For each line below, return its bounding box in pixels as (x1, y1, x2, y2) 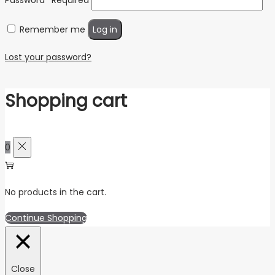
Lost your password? (5, 50, 91, 63)
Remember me (20, 23, 85, 36)
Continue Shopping (5, 212, 87, 224)
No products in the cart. (5, 186, 106, 198)
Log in (93, 23, 117, 36)
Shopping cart (5, 88, 127, 113)
